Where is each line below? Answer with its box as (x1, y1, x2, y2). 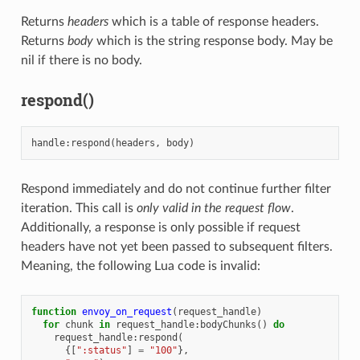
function (31, 306, 76, 318)
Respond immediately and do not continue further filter (20, 182, 331, 196)
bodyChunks (199, 319, 256, 331)
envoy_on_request (81, 306, 172, 318)
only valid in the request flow (136, 202, 291, 215)
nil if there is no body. (20, 54, 142, 67)
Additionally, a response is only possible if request (20, 221, 301, 235)
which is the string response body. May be (92, 35, 333, 48)
